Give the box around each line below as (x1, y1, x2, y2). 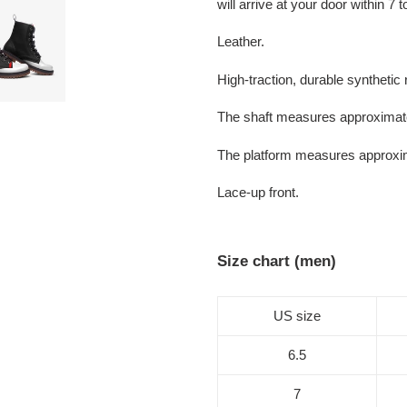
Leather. (217, 34, 264, 50)
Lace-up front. (217, 184, 299, 201)
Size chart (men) (217, 253, 336, 271)
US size (273, 307, 321, 323)
